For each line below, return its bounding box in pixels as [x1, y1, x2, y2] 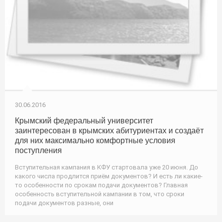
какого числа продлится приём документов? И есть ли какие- [15, 172, 203, 180]
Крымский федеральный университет [15, 116, 153, 125]
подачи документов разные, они [15, 199, 113, 207]
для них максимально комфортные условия [15, 136, 175, 145]
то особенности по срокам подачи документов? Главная [15, 181, 188, 189]
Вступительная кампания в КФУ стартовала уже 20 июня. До [15, 163, 198, 171]
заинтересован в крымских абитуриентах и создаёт [15, 126, 204, 135]
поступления [15, 146, 62, 155]
